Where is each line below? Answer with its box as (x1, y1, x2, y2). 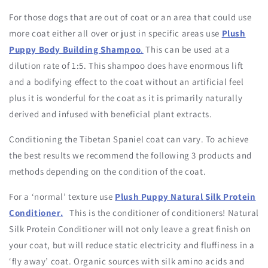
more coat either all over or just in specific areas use (9, 28, 220, 39)
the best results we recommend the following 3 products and (9, 150, 252, 162)
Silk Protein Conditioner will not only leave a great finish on (9, 223, 251, 235)
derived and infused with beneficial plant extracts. (9, 108, 212, 120)
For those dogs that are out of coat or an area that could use (9, 11, 252, 23)
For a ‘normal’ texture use (9, 191, 113, 203)
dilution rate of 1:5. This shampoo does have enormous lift (9, 60, 243, 72)
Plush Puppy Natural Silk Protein (115, 191, 256, 203)
